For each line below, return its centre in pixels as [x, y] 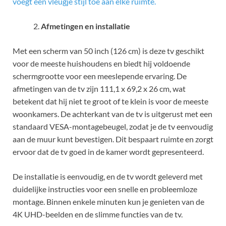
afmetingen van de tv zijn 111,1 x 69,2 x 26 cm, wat [99, 88]
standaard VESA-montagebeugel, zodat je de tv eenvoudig [113, 126]
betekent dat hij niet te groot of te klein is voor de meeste [110, 101]
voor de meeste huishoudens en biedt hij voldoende [101, 63]
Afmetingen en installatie [86, 26]
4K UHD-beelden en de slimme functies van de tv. [98, 214]
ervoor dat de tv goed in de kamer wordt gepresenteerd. [108, 151]
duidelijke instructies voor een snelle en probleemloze [105, 189]
